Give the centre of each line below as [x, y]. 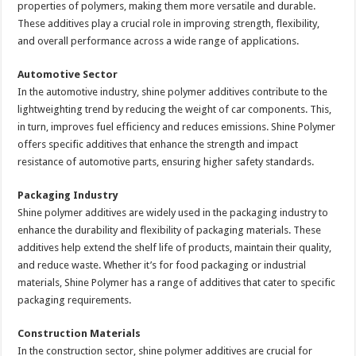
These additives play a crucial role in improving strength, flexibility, [169, 23]
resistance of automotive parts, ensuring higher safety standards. [166, 161]
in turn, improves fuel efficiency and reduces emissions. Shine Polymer [177, 126]
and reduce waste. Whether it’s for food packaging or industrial [162, 265]
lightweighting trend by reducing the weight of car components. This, [175, 109]
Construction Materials [79, 333]
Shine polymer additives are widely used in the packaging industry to [173, 212]
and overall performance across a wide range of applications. [159, 41]
